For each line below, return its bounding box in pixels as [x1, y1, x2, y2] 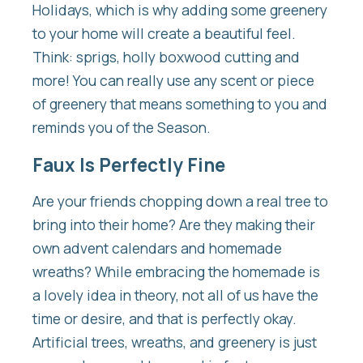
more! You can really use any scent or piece [32, 70, 314, 91]
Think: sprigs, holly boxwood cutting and [32, 47, 300, 67]
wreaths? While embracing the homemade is [32, 262, 320, 282]
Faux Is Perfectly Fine [32, 152, 225, 177]
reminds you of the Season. [32, 117, 211, 138]
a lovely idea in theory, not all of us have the [32, 285, 318, 305]
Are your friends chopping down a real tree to [32, 191, 328, 211]
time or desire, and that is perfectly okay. [32, 309, 297, 329]
